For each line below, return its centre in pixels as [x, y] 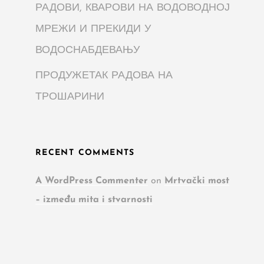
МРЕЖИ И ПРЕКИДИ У [93, 29]
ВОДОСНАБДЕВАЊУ [87, 50]
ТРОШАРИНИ [70, 97]
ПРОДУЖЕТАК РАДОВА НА [104, 75]
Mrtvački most [197, 181]
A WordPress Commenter [91, 181]
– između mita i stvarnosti [94, 200]
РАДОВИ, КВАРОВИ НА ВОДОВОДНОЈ [132, 8]
